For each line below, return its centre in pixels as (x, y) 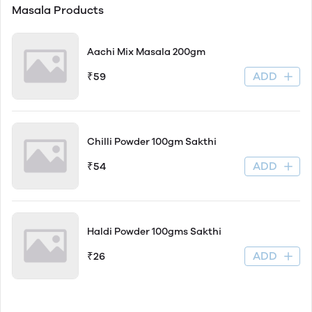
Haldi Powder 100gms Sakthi (154, 232)
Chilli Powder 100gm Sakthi (152, 142)
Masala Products (59, 10)
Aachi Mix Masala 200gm (146, 52)
